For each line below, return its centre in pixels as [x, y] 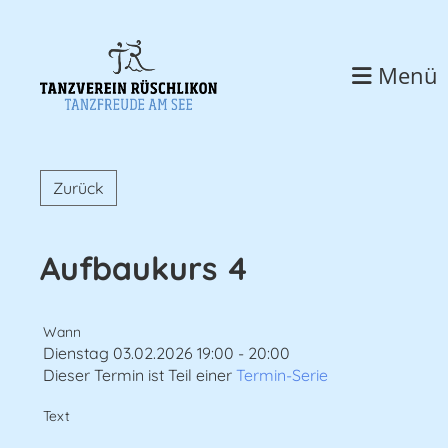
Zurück [78, 188]
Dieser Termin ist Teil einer [139, 375]
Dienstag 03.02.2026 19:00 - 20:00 [166, 353]
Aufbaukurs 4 [144, 268]
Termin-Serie [282, 375]
